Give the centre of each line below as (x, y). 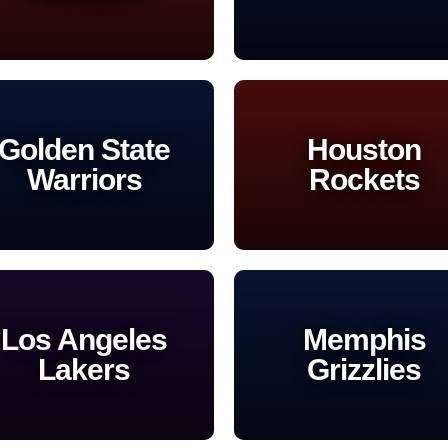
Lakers (84, 369)
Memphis (364, 339)
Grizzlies (364, 369)
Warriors (84, 179)
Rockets (364, 179)
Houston (364, 149)
